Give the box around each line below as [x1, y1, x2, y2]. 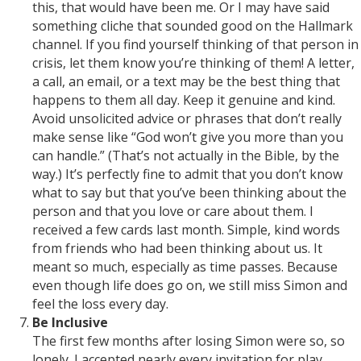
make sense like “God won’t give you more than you [32, 128, 343, 147]
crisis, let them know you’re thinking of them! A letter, [32, 54, 355, 73]
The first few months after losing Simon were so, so [32, 332, 345, 351]
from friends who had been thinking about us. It [32, 239, 322, 258]
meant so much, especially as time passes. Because [32, 258, 338, 276]
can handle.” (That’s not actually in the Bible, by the [32, 147, 339, 165]
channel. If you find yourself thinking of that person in [32, 35, 359, 54]
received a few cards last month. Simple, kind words [32, 221, 340, 239]
